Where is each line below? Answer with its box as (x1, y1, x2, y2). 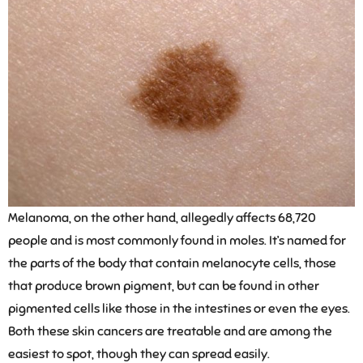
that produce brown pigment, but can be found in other (8, 278, 319, 295)
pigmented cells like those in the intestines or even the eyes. (8, 301, 350, 318)
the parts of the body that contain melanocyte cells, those (8, 255, 336, 272)
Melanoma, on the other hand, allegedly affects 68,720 (8, 210, 316, 227)
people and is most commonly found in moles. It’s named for (8, 233, 346, 250)
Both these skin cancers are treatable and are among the (8, 323, 332, 340)
